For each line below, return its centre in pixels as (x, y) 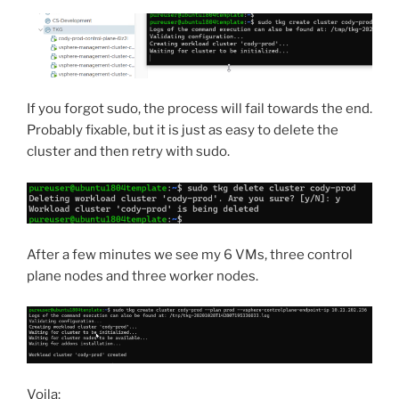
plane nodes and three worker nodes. (142, 276)
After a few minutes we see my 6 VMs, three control (190, 254)
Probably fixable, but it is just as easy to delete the (183, 130)
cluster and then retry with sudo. (128, 152)
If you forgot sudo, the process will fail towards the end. (199, 109)
